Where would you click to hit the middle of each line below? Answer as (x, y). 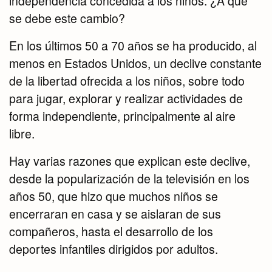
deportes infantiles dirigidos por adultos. (114, 249)
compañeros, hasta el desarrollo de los (111, 232)
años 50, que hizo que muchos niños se (114, 196)
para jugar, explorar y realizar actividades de (126, 99)
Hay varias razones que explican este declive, (130, 161)
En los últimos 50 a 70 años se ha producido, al (133, 46)
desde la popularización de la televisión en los (129, 179)
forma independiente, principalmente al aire (122, 116)
